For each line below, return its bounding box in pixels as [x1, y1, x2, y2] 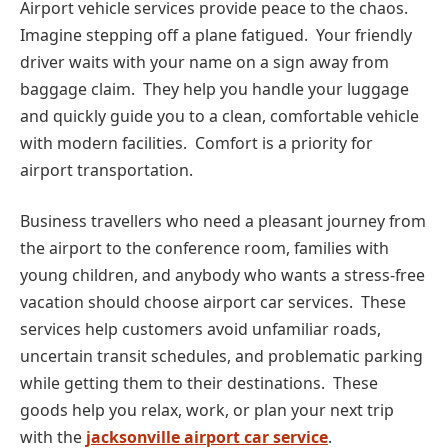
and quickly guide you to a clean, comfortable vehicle [20, 104, 419, 127]
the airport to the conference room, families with [20, 237, 389, 260]
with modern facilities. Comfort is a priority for [20, 131, 373, 154]
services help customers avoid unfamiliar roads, [20, 318, 381, 341]
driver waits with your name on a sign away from [20, 50, 389, 73]
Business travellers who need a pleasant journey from [20, 210, 426, 233]
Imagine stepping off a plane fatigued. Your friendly [20, 23, 412, 46]
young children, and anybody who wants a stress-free [20, 264, 425, 287]
